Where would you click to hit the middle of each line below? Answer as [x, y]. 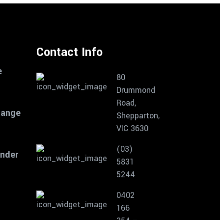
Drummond [136, 90]
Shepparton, [138, 116]
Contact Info [69, 52]
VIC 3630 [132, 128]
